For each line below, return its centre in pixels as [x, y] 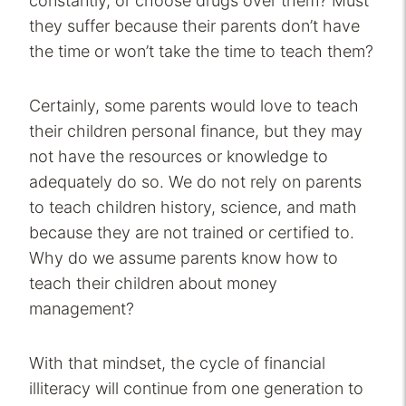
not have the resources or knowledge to [179, 157]
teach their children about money [153, 284]
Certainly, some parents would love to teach [194, 106]
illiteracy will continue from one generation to [196, 389]
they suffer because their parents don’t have [194, 26]
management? [82, 309]
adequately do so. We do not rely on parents [195, 182]
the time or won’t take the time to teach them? [201, 52]
